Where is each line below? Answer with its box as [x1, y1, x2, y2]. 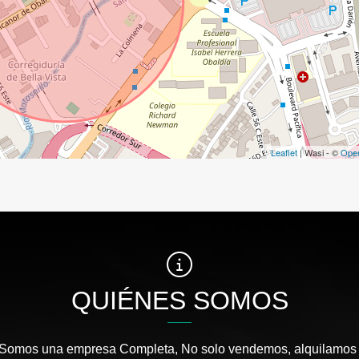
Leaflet [271, 145, 297, 159]
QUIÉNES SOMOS [71, 285, 288, 315]
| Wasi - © [297, 145, 341, 159]
